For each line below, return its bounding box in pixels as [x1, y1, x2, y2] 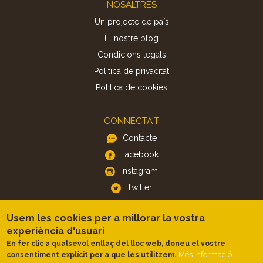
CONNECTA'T [104, 115, 159, 126]
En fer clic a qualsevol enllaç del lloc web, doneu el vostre [6, 240, 226, 248]
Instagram [121, 166, 158, 176]
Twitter [127, 182, 152, 192]
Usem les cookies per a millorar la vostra [6, 213, 205, 224]
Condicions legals [97, 49, 166, 59]
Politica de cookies [96, 82, 167, 92]
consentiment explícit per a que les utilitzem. [6, 251, 177, 259]
